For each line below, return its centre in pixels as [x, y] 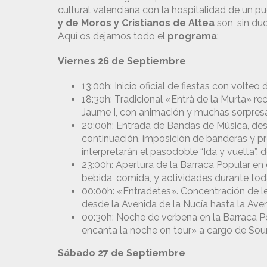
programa [192, 36]
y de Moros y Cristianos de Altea [136, 23]
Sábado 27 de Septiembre [122, 253]
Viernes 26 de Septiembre [122, 61]
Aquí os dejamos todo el [113, 36]
